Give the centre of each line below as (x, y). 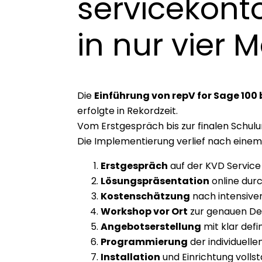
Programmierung (144, 242)
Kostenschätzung (145, 196)
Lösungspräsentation (155, 181)
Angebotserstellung (151, 226)
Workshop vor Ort (144, 211)
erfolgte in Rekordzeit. (127, 111)
